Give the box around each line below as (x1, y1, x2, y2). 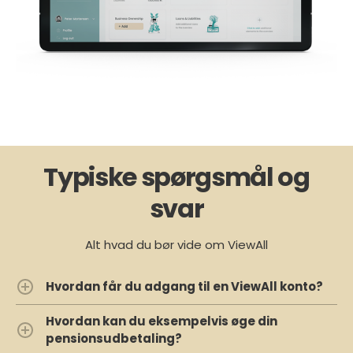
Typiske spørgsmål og (43, 159, 310, 195)
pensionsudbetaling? (46, 330, 182, 347)
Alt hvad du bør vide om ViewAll (85, 236, 268, 254)
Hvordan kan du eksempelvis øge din (46, 313, 277, 330)
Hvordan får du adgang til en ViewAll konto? (46, 278, 323, 295)
